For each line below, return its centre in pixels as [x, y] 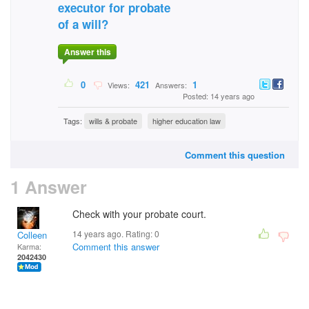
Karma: [29, 246]
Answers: [171, 85]
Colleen [32, 235]
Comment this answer [116, 247]
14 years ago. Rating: [113, 233]
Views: [118, 85]
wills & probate [113, 121]
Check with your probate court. [141, 214]
